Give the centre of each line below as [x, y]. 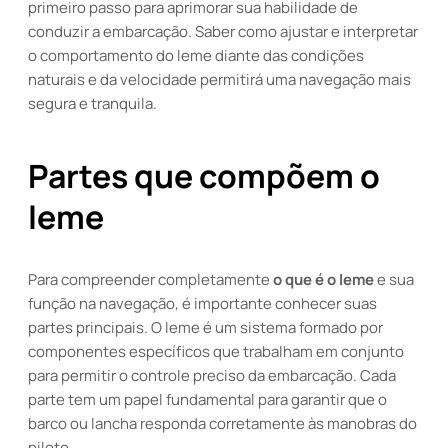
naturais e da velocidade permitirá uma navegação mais [219, 79]
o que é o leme [323, 279]
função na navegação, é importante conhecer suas [202, 303]
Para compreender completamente [150, 279]
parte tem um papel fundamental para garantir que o [207, 399]
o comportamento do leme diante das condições [196, 55]
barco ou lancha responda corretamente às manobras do [222, 423]
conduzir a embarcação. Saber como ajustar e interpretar [223, 31]
